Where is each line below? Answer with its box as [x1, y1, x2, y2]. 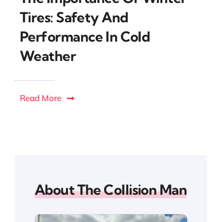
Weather [19, 47, 76, 64]
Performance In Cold [19, 28, 150, 45]
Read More [19, 93, 61, 103]
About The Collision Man [34, 181, 187, 198]
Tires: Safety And [19, 8, 128, 26]
